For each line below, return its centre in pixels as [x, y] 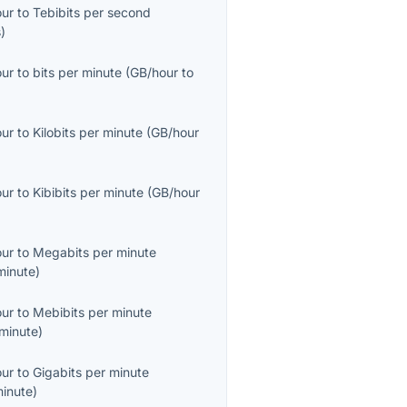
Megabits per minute [95, 253]
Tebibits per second [92, 13]
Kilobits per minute [88, 133]
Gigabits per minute [91, 372]
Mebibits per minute [93, 313]
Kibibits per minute [89, 193]
